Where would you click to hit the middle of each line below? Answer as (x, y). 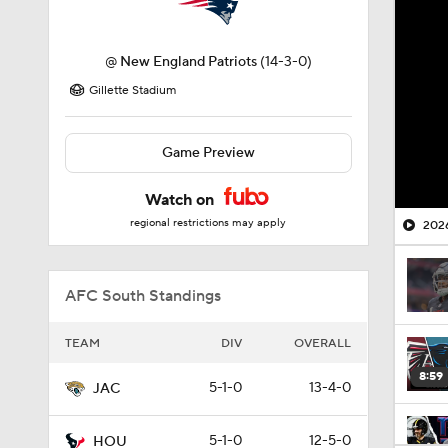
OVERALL (322, 343)
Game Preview (208, 153)
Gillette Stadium (132, 90)
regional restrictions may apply (208, 223)
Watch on (182, 200)
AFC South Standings (143, 296)
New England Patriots (188, 62)
